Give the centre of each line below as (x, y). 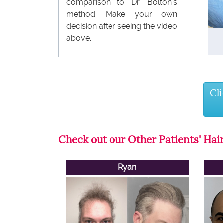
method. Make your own (122, 14)
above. (79, 38)
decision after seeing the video (122, 26)
